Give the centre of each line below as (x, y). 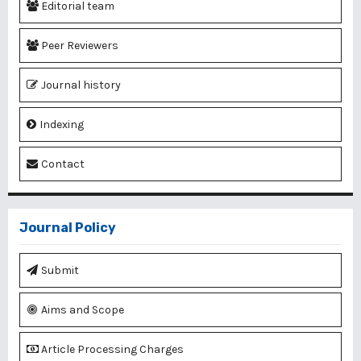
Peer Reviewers (80, 46)
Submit (60, 271)
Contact (63, 164)
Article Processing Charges (112, 350)
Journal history (81, 85)
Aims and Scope (83, 310)
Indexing (62, 125)
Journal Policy (68, 228)
